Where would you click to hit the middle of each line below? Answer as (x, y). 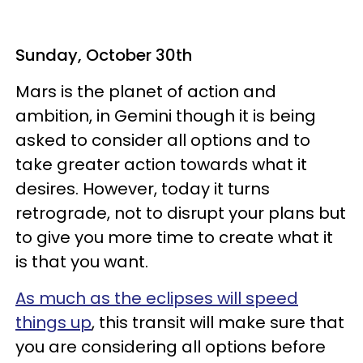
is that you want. (82, 261)
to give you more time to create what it (174, 237)
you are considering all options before (171, 346)
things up (53, 322)
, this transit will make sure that (218, 322)
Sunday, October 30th (104, 55)
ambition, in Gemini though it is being (166, 115)
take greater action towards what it (161, 164)
